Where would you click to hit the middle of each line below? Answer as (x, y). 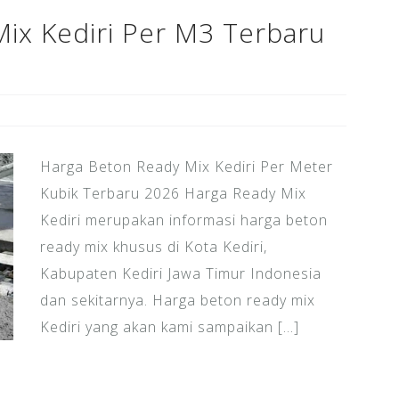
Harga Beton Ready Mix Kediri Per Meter (186, 167)
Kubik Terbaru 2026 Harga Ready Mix (173, 194)
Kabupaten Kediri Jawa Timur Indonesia (180, 274)
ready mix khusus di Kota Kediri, (153, 247)
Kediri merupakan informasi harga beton (183, 220)
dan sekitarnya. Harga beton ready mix (177, 301)
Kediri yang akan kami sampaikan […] (169, 327)
